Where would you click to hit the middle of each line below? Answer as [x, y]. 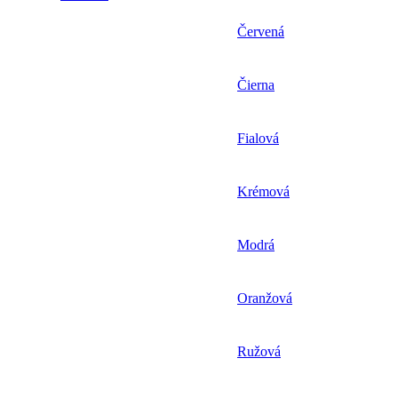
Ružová [259, 351]
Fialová [258, 138]
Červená [261, 31]
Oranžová [265, 298]
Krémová [263, 191]
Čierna [256, 84]
